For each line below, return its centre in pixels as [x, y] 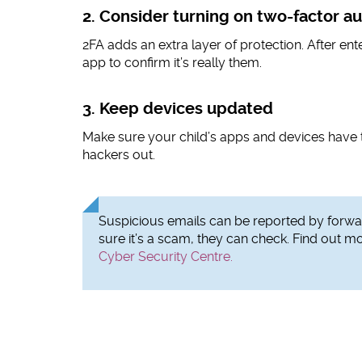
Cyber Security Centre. [166, 257]
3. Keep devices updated [178, 109]
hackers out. [119, 155]
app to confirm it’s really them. [172, 63]
